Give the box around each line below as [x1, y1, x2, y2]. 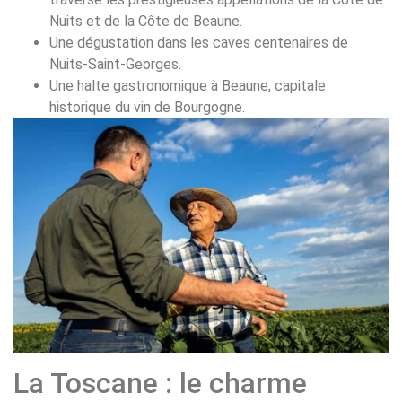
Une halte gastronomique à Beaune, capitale [49, 76, 326, 94]
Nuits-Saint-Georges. [49, 55, 181, 73]
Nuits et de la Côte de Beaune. [49, 12, 242, 30]
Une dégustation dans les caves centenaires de [49, 33, 348, 51]
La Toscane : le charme [13, 365, 307, 400]
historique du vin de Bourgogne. [49, 98, 245, 116]
